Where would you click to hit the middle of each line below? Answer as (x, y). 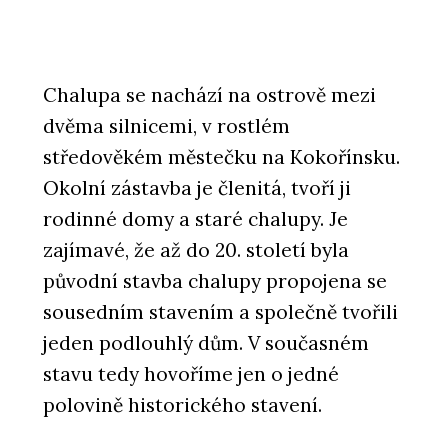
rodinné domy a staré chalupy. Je (195, 218)
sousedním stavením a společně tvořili (220, 311)
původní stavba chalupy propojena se (215, 280)
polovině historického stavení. (182, 404)
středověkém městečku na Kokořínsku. (221, 156)
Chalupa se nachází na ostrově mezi (209, 94)
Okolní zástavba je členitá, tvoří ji (197, 187)
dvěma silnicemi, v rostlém (166, 125)
